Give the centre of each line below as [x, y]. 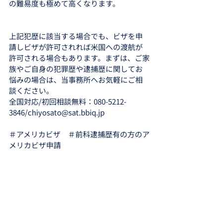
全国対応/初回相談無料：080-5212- [68, 101]
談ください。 [31, 90]
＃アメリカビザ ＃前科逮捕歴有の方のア [79, 134]
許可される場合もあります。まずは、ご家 [79, 58]
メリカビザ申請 [35, 145]
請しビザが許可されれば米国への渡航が [76, 47]
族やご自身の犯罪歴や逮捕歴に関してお [76, 69]
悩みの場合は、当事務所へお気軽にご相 [76, 80]
